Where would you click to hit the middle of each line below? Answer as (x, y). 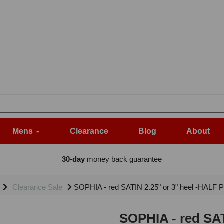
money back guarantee (123, 159)
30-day (73, 159)
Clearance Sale (37, 187)
